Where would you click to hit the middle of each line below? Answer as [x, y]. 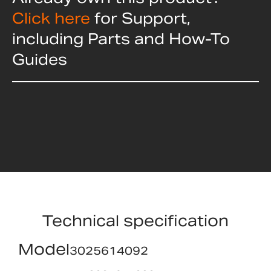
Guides [40, 60]
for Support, [142, 18]
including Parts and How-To [121, 39]
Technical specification [135, 221]
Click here [51, 18]
